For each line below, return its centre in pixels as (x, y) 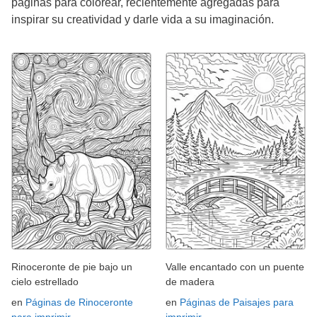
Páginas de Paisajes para (237, 302)
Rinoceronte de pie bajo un (72, 267)
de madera (190, 282)
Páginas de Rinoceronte (79, 302)
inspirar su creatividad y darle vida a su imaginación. (143, 19)
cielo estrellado (45, 282)
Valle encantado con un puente (235, 267)
